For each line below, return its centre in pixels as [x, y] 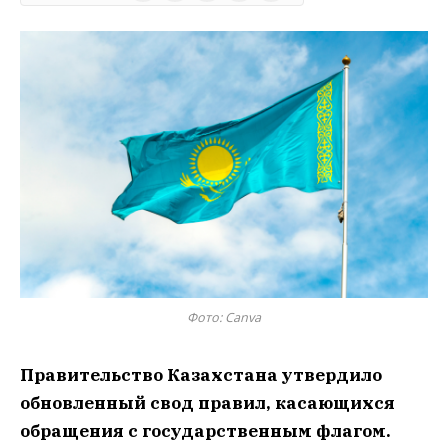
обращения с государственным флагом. [205, 430]
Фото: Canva [224, 317]
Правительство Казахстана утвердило [201, 374]
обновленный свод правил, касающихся [207, 402]
